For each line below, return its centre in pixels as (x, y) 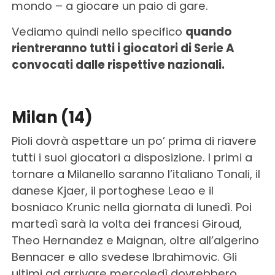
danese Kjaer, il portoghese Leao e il (112, 190)
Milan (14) (52, 117)
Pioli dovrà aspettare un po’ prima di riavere (134, 141)
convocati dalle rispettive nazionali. (118, 64)
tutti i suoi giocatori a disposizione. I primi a (132, 157)
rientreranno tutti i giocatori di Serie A (123, 48)
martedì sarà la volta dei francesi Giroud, (126, 223)
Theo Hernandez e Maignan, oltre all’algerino (135, 240)
